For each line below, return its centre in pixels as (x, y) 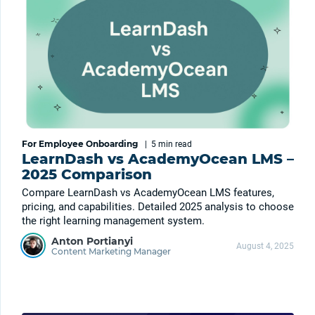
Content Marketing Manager (111, 251)
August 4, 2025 (265, 246)
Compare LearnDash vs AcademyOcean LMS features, (148, 193)
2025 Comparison (87, 175)
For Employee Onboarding (80, 144)
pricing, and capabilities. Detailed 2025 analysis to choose (158, 207)
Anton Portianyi (92, 241)
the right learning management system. (113, 221)
